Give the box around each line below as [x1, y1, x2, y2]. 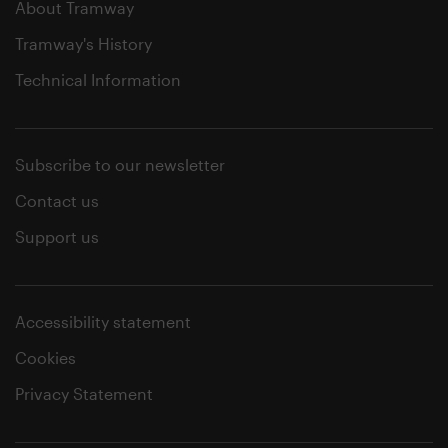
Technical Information [15, 70, 181, 89]
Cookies [15, 348, 76, 367]
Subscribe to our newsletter [15, 155, 225, 174]
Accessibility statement [15, 312, 191, 331]
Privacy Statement [15, 384, 153, 403]
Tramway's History [15, 34, 152, 53]
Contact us [15, 191, 99, 210]
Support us [15, 227, 99, 246]
